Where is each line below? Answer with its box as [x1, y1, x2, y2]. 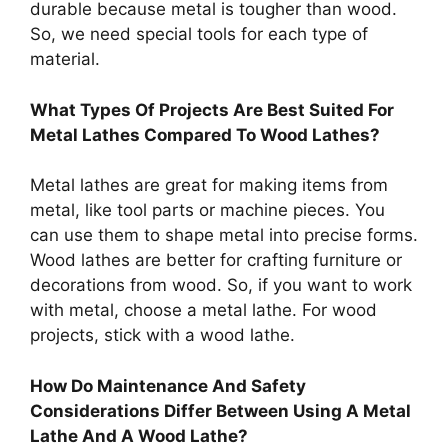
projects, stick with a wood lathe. [30, 325, 295, 346]
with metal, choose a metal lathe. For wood [30, 300, 377, 321]
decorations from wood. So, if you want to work [30, 275, 412, 296]
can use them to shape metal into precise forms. [30, 225, 418, 246]
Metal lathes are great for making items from [30, 175, 388, 196]
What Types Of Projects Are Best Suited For [30, 99, 394, 120]
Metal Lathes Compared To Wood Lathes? [30, 124, 380, 145]
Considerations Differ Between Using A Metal [30, 400, 411, 421]
